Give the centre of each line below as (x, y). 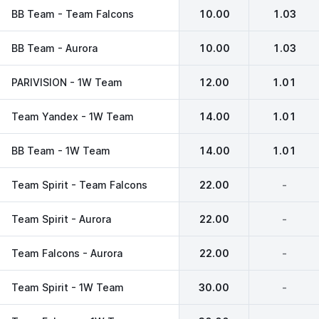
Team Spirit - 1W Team (68, 287)
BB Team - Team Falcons (73, 14)
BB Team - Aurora (54, 48)
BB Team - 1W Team (61, 150)
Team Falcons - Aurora (67, 253)
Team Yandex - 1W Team (73, 116)
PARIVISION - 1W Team (67, 82)
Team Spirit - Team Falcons (79, 184)
